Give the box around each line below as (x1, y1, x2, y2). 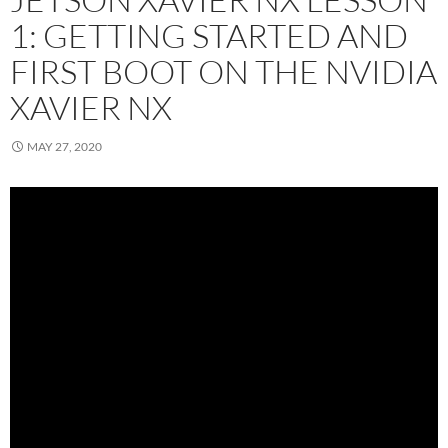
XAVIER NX (10, 87, 172, 129)
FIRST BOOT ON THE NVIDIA (10, 51, 437, 93)
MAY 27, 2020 (27, 139, 102, 155)
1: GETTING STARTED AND (10, 15, 408, 57)
